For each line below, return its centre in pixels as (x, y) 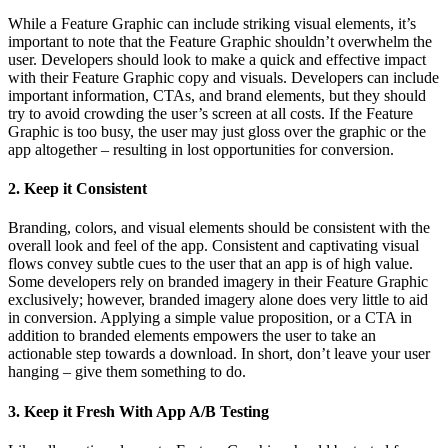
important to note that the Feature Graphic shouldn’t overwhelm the (220, 41)
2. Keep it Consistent (77, 189)
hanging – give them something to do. (127, 372)
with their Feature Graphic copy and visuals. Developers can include (223, 77)
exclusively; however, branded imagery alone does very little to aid (218, 300)
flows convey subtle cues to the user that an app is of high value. (210, 264)
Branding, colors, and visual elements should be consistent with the (219, 228)
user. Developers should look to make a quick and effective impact (217, 59)
